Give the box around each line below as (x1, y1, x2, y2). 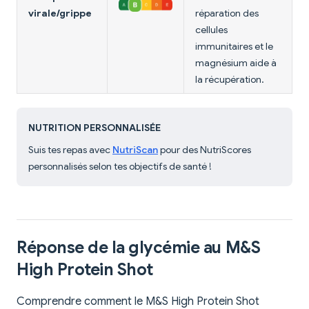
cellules (195, 23, 228, 37)
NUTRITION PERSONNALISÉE (28, 121, 161, 134)
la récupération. (195, 73, 264, 86)
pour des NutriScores (158, 143, 251, 157)
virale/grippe (28, 7, 92, 20)
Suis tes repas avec (28, 143, 112, 157)
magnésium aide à (195, 57, 277, 70)
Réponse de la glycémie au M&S (17, 237, 261, 259)
